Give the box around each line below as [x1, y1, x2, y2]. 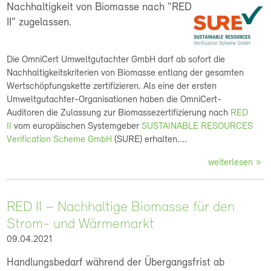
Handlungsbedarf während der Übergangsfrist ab [7, 257, 225, 269]
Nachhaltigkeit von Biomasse [7, 2, 143, 13]
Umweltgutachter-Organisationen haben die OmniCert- [7, 95, 222, 105]
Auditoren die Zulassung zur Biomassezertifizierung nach [7, 108, 231, 118]
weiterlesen [208, 158, 253, 168]
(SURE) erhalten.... [112, 135, 188, 145]
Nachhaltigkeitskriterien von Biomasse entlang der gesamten [7, 68, 244, 78]
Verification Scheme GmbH [7, 135, 113, 145]
